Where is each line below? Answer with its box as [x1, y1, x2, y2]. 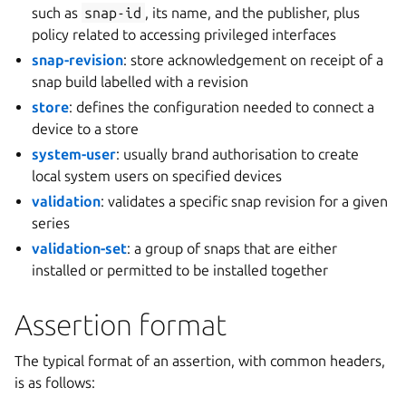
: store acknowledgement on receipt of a [123, 52, 384, 68]
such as [32, 5, 82, 21]
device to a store [32, 121, 140, 137]
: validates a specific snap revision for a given [101, 193, 389, 209]
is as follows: [14, 374, 95, 391]
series [32, 215, 71, 231]
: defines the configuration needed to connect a [69, 99, 375, 115]
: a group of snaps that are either [127, 240, 338, 256]
